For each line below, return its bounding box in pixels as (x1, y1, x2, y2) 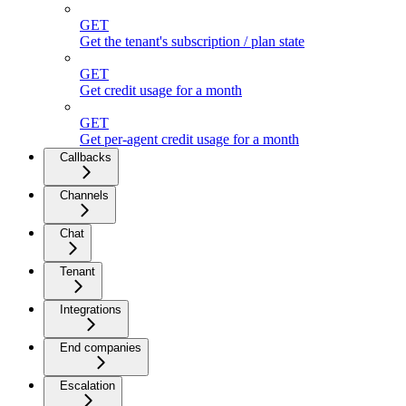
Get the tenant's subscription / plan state (80, 33, 304, 49)
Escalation (60, 378, 115, 392)
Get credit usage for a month (80, 82, 242, 98)
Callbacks (60, 150, 111, 164)
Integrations (60, 302, 121, 316)
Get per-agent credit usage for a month (80, 130, 299, 147)
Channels (60, 188, 109, 202)
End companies (60, 340, 141, 354)
